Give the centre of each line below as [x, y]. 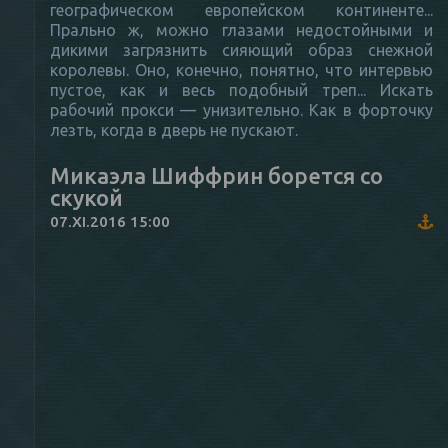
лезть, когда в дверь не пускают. [174, 129]
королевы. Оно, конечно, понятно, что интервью [241, 69]
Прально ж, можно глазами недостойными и [241, 29]
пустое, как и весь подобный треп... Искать [241, 89]
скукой [86, 197]
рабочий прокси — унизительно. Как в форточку [241, 109]
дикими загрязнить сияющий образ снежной [241, 49]
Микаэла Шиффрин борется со [216, 175]
